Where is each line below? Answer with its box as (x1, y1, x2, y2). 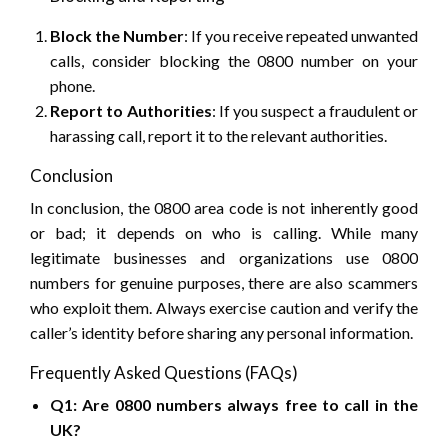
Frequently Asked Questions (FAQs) (30, 362, 298, 384)
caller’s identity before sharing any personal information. (30, 323, 413, 343)
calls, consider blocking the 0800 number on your (50, 51, 418, 71)
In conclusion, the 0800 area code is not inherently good (30, 198, 418, 218)
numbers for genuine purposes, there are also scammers (30, 273, 418, 293)
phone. (50, 76, 95, 96)
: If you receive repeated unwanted (184, 26, 418, 46)
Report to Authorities (50, 101, 212, 121)
